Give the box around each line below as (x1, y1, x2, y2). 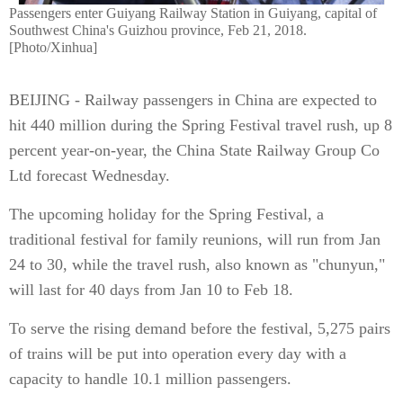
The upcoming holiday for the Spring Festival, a (9, 205, 324, 223)
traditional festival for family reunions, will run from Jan (9, 230, 381, 248)
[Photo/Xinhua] (9, 40, 97, 55)
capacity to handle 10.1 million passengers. (9, 370, 291, 388)
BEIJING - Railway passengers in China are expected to (9, 91, 377, 109)
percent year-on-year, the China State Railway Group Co (9, 141, 380, 159)
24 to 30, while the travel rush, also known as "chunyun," (9, 255, 385, 273)
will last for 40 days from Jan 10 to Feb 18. (9, 281, 293, 299)
